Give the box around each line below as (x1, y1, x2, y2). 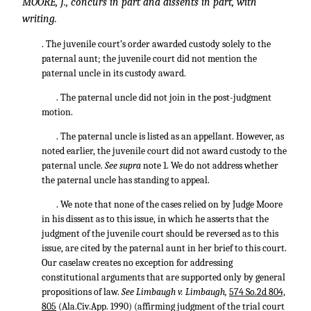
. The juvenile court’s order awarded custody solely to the (42, 38, 271, 50)
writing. (22, 12, 57, 25)
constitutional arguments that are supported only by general (42, 271, 285, 283)
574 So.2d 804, (229, 286, 285, 298)
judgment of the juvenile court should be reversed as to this (42, 228, 278, 239)
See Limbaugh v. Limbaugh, (121, 286, 229, 298)
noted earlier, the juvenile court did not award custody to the (42, 145, 287, 157)
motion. (42, 106, 73, 118)
